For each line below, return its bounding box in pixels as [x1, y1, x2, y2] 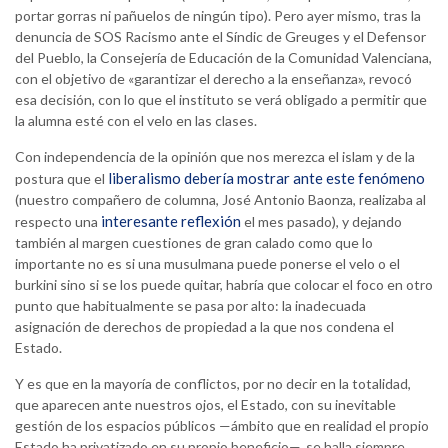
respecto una [15, 213, 101, 231]
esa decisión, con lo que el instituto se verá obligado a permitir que [15, 91, 427, 109]
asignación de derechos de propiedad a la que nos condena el [15, 318, 394, 336]
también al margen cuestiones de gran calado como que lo [15, 234, 373, 252]
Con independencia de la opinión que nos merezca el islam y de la [15, 148, 415, 166]
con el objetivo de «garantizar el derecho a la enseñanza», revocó [15, 70, 412, 88]
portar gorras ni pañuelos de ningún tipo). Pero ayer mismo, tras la [15, 7, 421, 25]
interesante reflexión [101, 212, 241, 231]
